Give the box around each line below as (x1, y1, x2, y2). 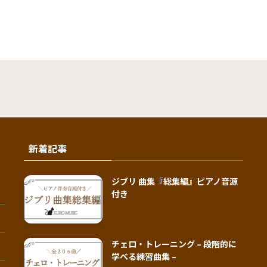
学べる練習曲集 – (111, 250, 177, 263)
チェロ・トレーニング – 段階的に (111, 238, 237, 250)
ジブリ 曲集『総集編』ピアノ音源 (111, 175, 238, 187)
